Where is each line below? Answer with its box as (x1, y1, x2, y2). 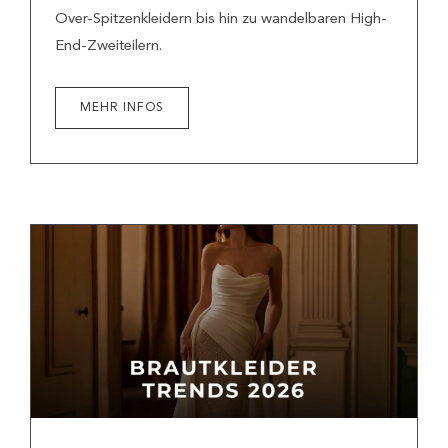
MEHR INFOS (80, 101, 164, 114)
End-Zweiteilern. (55, 38, 162, 54)
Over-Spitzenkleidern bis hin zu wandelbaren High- (55, 11, 387, 27)
